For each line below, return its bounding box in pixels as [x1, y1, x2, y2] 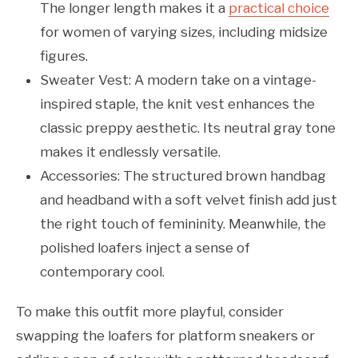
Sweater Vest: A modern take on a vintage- [40, 72, 316, 89]
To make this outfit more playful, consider [16, 304, 284, 320]
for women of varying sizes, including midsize [40, 24, 328, 41]
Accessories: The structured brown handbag [40, 168, 326, 185]
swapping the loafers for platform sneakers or [16, 328, 315, 344]
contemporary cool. [40, 264, 165, 280]
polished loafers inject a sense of [40, 240, 250, 257]
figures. [40, 48, 88, 65]
